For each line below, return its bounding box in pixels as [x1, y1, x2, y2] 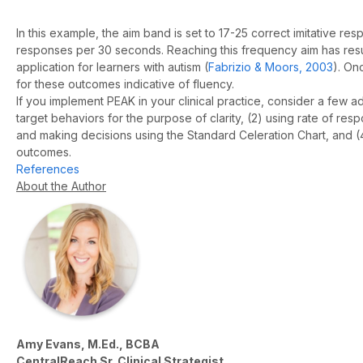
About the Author [16, 179, 106, 194]
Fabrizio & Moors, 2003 [208, 60, 333, 75]
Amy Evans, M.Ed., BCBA [16, 337, 160, 352]
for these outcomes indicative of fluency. [16, 77, 234, 92]
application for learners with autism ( [16, 60, 208, 75]
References [16, 162, 79, 177]
